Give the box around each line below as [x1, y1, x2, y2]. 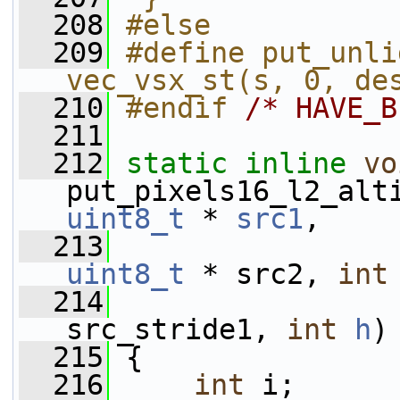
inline [245, 147, 346, 179]
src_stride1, [66, 313, 287, 346]
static [126, 147, 228, 179]
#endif [126, 92, 245, 124]
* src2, [185, 258, 337, 290]
